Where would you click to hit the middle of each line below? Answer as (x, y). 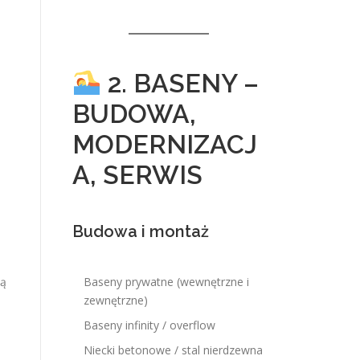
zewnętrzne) (116, 300)
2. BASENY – (180, 83)
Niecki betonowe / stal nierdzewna (173, 350)
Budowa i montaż (141, 231)
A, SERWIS (137, 175)
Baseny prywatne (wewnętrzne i (166, 282)
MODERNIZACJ (165, 144)
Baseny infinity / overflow (149, 325)
